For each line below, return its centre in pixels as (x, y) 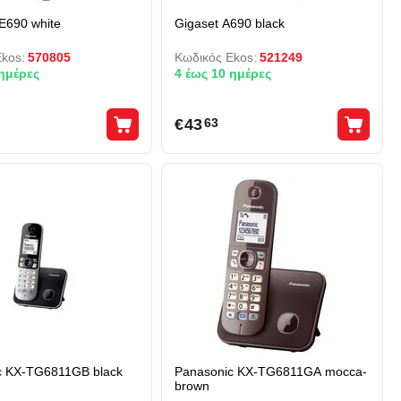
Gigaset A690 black (229, 23)
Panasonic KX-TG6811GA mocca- (270, 371)
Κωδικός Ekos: (215, 57)
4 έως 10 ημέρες (222, 73)
